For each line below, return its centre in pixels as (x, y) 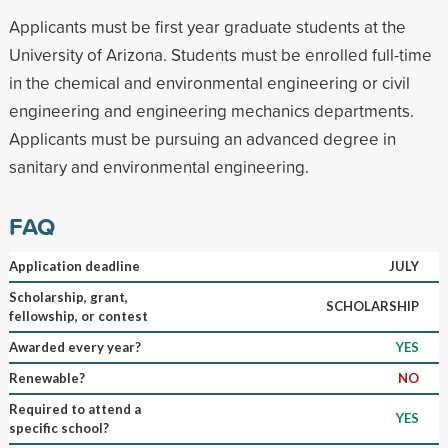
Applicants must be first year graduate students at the (207, 26)
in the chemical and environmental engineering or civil (209, 82)
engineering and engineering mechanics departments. (211, 110)
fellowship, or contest (78, 315)
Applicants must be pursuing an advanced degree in (202, 138)
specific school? (58, 427)
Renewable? (46, 377)
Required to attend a (74, 408)
